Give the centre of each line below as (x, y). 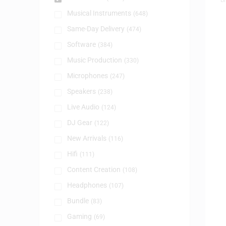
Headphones (87, 185)
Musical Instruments (99, 13)
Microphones (87, 75)
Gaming (79, 216)
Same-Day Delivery (96, 29)
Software (81, 44)
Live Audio (83, 107)
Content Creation (94, 169)
